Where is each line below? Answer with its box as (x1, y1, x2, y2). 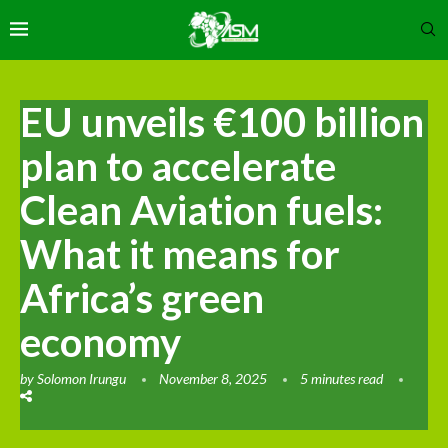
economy (20, 317, 181, 366)
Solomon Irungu (37, 369, 126, 387)
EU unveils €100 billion (20, 97, 424, 146)
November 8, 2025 (159, 369, 267, 387)
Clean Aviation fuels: (20, 185, 383, 234)
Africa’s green (20, 273, 264, 322)
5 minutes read (300, 369, 383, 387)
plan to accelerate (20, 141, 336, 190)
